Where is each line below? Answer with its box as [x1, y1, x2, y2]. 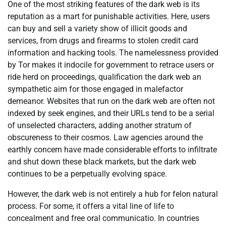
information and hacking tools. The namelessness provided [8, 48, 218, 58]
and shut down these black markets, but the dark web [8, 157, 196, 166]
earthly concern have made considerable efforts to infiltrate [8, 145, 217, 154]
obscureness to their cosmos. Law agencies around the [8, 133, 203, 142]
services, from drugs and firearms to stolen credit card [8, 36, 198, 45]
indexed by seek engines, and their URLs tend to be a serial [8, 108, 214, 118]
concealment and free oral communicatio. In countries [8, 213, 199, 223]
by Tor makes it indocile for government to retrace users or [8, 60, 214, 70]
